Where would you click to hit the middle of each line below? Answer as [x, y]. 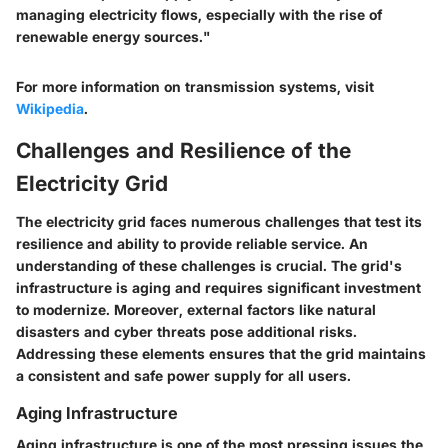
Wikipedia [50, 109]
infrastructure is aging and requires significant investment [218, 287]
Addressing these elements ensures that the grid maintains [221, 353]
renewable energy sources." [113, 37]
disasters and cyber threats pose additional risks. [186, 331]
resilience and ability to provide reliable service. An [192, 243]
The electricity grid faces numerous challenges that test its [219, 221]
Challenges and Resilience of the [183, 151]
